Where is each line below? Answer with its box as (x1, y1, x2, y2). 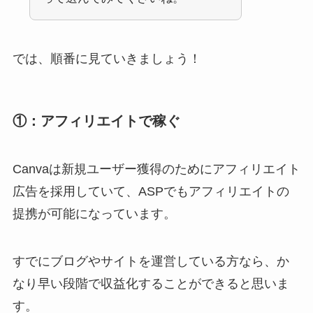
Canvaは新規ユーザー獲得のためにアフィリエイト (12, 161, 300, 176)
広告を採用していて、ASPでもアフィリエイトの (12, 184, 289, 198)
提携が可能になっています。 (12, 206, 176, 221)
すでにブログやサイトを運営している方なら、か (12, 254, 289, 268)
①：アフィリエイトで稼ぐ (12, 112, 180, 129)
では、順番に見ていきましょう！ (12, 52, 201, 66)
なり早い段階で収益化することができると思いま (12, 276, 289, 291)
